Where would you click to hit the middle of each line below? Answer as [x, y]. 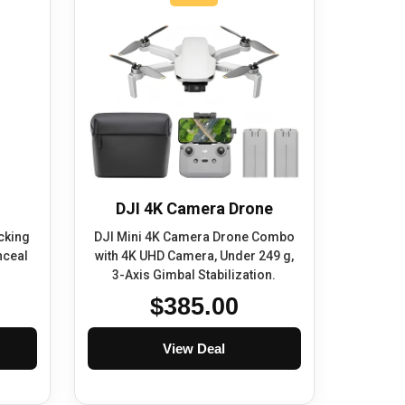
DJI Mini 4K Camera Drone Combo [194, 237]
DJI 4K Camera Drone [194, 209]
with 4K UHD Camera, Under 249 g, [194, 256]
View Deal [194, 349]
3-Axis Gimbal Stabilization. [194, 275]
